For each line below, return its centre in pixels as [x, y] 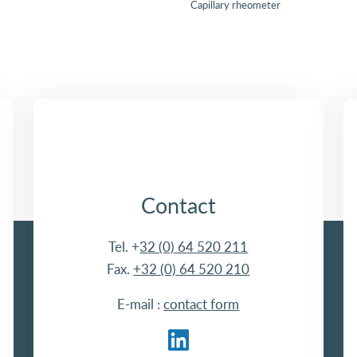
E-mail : [141, 304]
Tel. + [124, 247]
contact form [202, 304]
